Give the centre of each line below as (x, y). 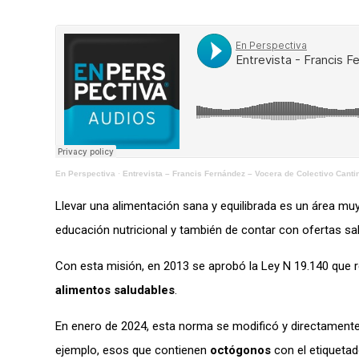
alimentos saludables (115, 290)
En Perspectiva (85, 173)
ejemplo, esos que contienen (133, 350)
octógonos (242, 350)
